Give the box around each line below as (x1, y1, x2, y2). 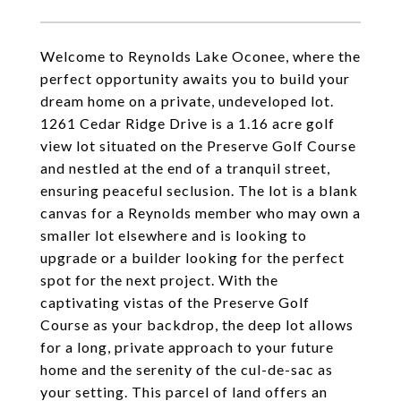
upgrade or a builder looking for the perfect (40, 249, 345, 266)
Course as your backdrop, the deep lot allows (40, 316, 354, 333)
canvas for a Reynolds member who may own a (40, 204, 361, 221)
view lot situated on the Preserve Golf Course (40, 137, 356, 154)
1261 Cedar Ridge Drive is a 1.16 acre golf (40, 115, 335, 132)
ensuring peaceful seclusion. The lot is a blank (40, 182, 358, 199)
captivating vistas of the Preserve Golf (40, 294, 310, 311)
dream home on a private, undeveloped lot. (40, 92, 334, 109)
